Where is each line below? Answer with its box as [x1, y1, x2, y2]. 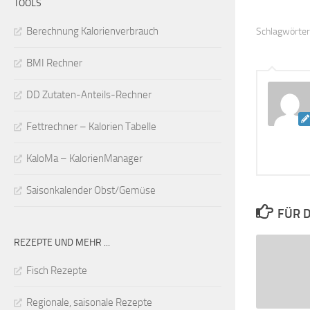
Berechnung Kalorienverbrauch [26, 24, 158, 37]
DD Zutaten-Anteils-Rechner [26, 88, 152, 101]
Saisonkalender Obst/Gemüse [26, 183, 156, 197]
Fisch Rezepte [26, 264, 87, 277]
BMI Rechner [26, 56, 82, 69]
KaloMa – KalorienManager [26, 152, 143, 165]
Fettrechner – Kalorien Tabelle [26, 120, 156, 133]
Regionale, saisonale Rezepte [26, 295, 152, 309]
